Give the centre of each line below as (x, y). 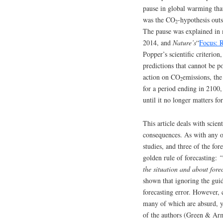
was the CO (159, 19)
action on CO (162, 77)
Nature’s (184, 42)
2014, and (158, 42)
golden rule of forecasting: (181, 157)
